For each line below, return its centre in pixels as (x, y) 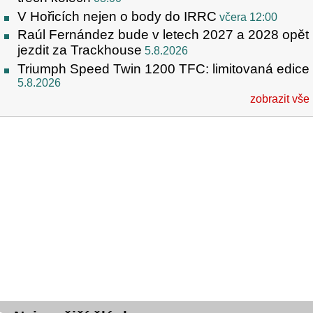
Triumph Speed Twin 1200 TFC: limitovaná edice (163, 69)
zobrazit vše (280, 99)
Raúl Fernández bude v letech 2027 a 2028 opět (163, 35)
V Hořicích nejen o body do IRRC (117, 16)
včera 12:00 (248, 17)
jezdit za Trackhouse (80, 50)
